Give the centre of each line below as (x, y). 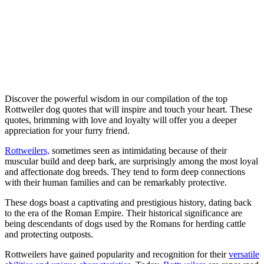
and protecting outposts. (49, 235)
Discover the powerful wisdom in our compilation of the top (116, 99)
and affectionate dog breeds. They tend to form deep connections (125, 172)
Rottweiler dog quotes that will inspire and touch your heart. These (128, 110)
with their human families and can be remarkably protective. (116, 183)
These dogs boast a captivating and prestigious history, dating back (128, 203)
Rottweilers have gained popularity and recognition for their (117, 255)
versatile (244, 255)
